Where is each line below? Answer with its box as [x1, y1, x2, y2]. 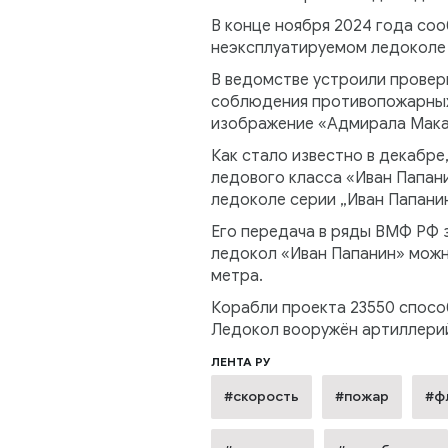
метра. [210, 266, 263, 287]
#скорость [223, 388, 299, 406]
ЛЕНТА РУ [210, 354, 271, 370]
